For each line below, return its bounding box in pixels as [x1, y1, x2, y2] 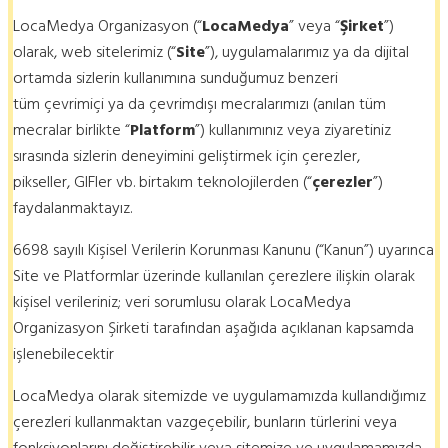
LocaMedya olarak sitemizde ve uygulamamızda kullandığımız [13, 382, 426, 409]
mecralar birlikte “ [13, 116, 130, 143]
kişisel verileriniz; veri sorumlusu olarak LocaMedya [13, 288, 351, 315]
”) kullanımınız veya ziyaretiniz [195, 116, 391, 143]
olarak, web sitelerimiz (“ [13, 38, 176, 65]
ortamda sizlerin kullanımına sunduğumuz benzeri [13, 64, 338, 91]
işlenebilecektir [13, 340, 114, 367]
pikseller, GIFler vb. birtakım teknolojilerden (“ [13, 168, 312, 195]
